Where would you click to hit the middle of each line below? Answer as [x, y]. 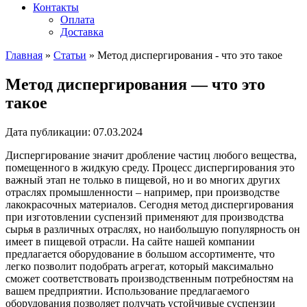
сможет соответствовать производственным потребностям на [149, 278]
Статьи [70, 55]
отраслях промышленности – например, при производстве [143, 192]
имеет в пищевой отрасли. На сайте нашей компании [130, 241]
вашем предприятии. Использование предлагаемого [127, 291]
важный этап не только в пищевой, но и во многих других [143, 180]
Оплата [77, 20]
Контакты [56, 7]
